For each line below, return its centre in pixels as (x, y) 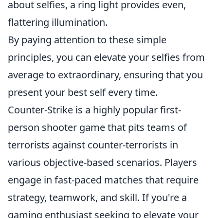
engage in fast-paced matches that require (103, 180)
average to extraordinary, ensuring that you (105, 75)
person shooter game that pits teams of (97, 127)
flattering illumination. (58, 22)
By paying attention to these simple (87, 40)
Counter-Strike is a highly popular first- (94, 110)
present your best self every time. (83, 92)
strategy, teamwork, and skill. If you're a (97, 197)
